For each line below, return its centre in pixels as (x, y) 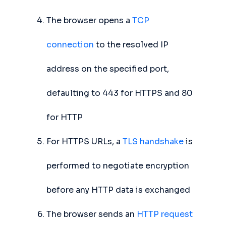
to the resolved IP (131, 45)
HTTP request (165, 214)
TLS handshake (153, 142)
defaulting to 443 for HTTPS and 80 (120, 93)
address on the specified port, (108, 69)
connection (70, 45)
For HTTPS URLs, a (84, 142)
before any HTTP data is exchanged (118, 190)
